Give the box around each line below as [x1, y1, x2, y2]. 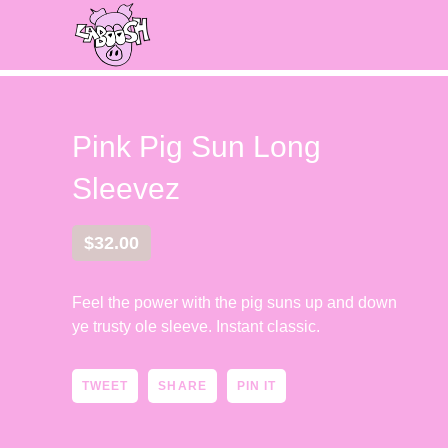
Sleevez [72, 172, 180, 205]
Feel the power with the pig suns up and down [72, 294, 397, 311]
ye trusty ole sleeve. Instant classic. [72, 318, 320, 335]
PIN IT [236, 379, 277, 393]
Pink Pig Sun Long [72, 130, 321, 163]
